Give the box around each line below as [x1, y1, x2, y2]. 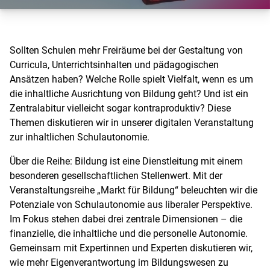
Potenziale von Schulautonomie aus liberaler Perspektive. [10, 197, 253, 211]
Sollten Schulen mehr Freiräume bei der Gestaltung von [10, 43, 243, 57]
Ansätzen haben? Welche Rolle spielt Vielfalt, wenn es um [10, 72, 253, 86]
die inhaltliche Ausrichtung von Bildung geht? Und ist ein [10, 86, 248, 100]
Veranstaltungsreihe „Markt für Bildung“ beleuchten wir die [10, 183, 257, 196]
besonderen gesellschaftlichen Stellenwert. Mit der [10, 168, 222, 182]
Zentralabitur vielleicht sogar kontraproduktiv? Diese [10, 101, 231, 115]
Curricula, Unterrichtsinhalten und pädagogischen [10, 57, 219, 71]
